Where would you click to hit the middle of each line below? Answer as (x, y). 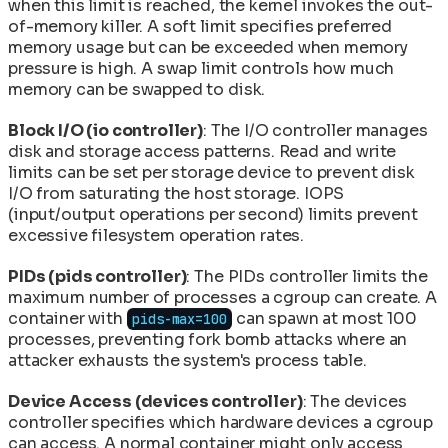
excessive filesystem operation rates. (156, 235)
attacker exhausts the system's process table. (187, 360)
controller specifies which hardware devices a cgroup (220, 422)
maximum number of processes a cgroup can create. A (222, 297)
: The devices (354, 401)
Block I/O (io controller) (105, 130)
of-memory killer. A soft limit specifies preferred (200, 26)
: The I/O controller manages (315, 130)
